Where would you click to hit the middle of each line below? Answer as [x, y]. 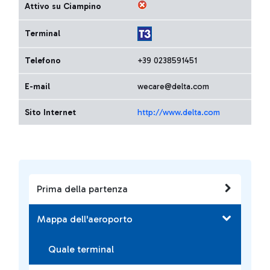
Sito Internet [50, 112]
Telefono [43, 61]
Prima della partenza [82, 189]
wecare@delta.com [173, 86]
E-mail [37, 86]
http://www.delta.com [179, 112]
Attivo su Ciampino [63, 6]
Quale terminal [81, 249]
